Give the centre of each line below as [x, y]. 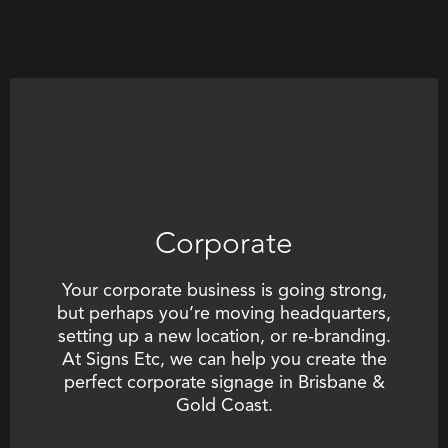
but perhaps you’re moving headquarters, [224, 314]
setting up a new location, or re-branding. [224, 337]
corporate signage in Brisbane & [255, 383]
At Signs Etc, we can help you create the [224, 360]
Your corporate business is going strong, [224, 291]
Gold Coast [221, 406]
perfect [95, 383]
